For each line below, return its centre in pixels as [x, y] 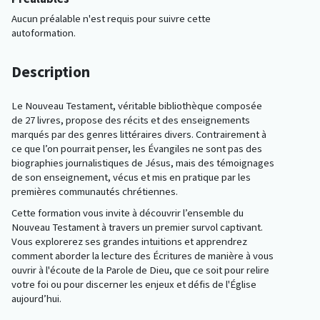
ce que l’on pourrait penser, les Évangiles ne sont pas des [137, 149]
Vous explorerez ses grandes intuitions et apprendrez [129, 242]
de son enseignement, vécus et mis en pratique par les [131, 177]
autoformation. [44, 33]
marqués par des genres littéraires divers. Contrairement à [139, 135]
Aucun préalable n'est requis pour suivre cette [111, 19]
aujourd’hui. [36, 299]
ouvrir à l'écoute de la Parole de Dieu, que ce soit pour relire [140, 270]
